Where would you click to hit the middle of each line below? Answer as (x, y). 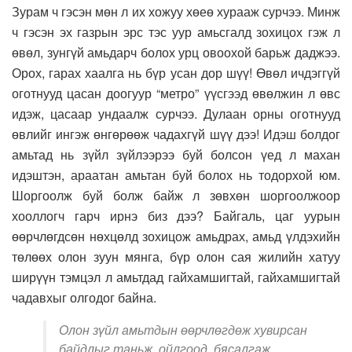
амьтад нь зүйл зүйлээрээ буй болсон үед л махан (176, 155)
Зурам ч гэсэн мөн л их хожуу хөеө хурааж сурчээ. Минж (176, 12)
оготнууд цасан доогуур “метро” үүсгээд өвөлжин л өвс (176, 93)
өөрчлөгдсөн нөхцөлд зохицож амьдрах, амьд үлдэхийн (176, 236)
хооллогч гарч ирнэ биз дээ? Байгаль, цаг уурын (176, 216)
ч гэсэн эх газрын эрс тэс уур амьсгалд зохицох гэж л (176, 32)
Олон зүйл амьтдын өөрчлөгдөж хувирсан (183, 330)
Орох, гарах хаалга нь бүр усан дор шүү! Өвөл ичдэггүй (176, 73)
